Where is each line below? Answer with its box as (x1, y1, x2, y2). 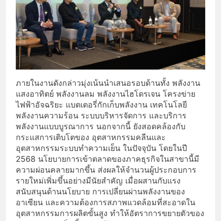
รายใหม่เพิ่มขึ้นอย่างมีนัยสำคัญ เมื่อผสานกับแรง (16, 175, 181, 185)
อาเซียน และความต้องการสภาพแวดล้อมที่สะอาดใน (16, 197, 195, 207)
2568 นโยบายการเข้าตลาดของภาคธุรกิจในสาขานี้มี (16, 153, 199, 164)
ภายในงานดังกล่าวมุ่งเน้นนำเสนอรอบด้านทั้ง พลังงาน (16, 77, 200, 88)
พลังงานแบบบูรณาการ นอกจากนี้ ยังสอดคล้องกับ (16, 121, 185, 131)
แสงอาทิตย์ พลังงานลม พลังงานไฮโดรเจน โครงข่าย (16, 88, 195, 99)
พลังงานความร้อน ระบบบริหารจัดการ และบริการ (16, 110, 186, 120)
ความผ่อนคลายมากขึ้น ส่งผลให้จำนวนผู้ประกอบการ (16, 164, 196, 175)
